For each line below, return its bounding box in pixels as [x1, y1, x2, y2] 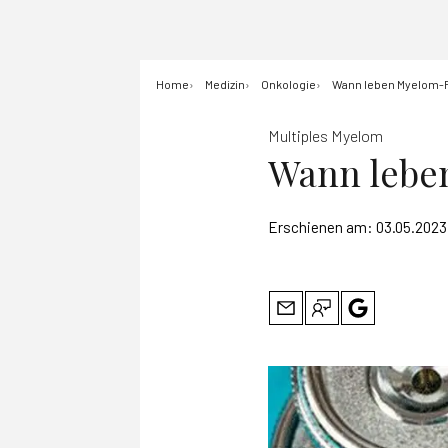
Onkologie [261, 77, 316, 91]
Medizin [205, 77, 245, 91]
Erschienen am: [268, 218, 376, 236]
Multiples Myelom [268, 126, 383, 145]
